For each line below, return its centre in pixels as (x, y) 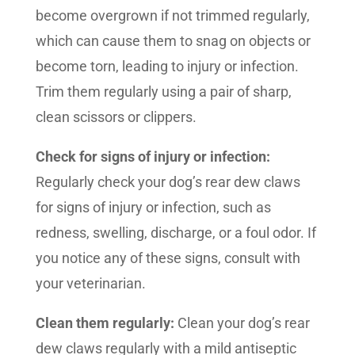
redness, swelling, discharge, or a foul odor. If (176, 233)
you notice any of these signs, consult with (168, 258)
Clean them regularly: (105, 323)
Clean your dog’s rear (242, 323)
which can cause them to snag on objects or (173, 41)
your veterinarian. (90, 284)
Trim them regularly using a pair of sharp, (163, 92)
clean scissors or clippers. (116, 117)
